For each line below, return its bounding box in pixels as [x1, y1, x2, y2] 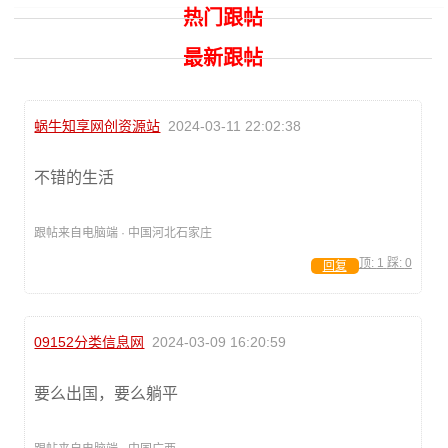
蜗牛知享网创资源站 [34, 118, 161, 134]
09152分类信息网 [34, 334, 145, 350]
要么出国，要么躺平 [34, 385, 179, 402]
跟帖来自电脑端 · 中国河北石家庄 [34, 226, 213, 240]
